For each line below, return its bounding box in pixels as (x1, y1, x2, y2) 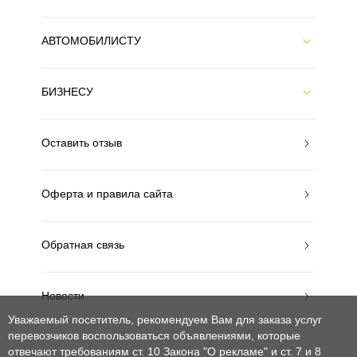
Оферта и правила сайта (41, 187, 173, 200)
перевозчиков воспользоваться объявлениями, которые (8, 329, 300, 342)
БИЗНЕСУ (41, 85, 93, 98)
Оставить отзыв (41, 136, 122, 149)
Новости (41, 289, 84, 302)
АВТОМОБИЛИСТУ (41, 34, 141, 47)
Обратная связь (41, 238, 124, 251)
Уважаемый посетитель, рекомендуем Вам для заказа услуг (8, 313, 322, 326)
